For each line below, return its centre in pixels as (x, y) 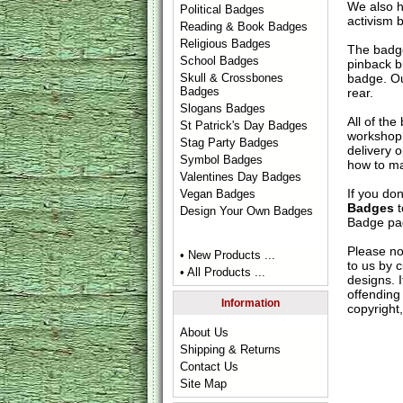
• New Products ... (228, 255)
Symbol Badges (222, 160)
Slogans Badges (223, 108)
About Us (205, 332)
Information (251, 303)
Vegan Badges (218, 194)
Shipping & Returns (231, 349)
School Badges (220, 61)
